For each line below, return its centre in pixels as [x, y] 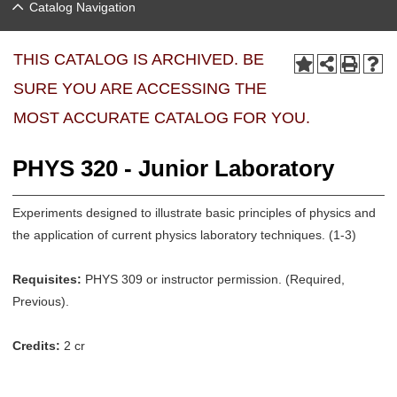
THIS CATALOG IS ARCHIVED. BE [139, 59]
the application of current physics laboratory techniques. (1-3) [184, 235]
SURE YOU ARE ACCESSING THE [140, 89]
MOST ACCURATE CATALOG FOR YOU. [162, 118]
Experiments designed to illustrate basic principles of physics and [194, 213]
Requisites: [47, 279]
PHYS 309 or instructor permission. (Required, [213, 279]
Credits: [38, 346]
